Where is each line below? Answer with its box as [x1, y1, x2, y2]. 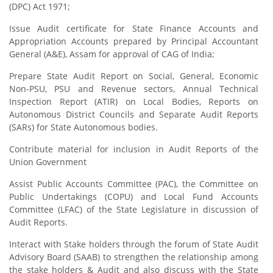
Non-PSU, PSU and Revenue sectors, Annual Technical [9, 83, 259, 94]
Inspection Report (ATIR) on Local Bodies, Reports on [9, 96, 259, 107]
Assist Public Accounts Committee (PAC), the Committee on [9, 178, 259, 190]
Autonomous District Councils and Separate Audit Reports [9, 108, 259, 120]
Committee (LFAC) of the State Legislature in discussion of [9, 204, 259, 215]
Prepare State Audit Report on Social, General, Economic [9, 70, 259, 82]
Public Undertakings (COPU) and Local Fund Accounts [9, 191, 259, 202]
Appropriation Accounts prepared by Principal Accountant [9, 35, 259, 47]
